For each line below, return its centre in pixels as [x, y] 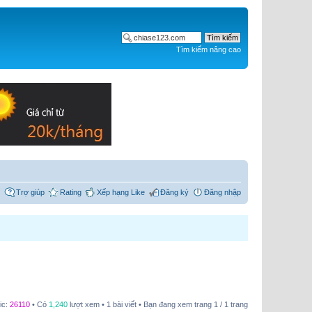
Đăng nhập [223, 192]
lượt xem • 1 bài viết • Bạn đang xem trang [141, 304]
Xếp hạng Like [121, 192]
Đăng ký [174, 192]
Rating [71, 192]
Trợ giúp [30, 192]
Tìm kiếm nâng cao [209, 50]
